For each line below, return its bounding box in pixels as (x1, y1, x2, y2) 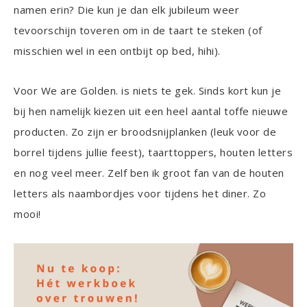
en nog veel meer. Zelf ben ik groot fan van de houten (14, 166, 284, 180)
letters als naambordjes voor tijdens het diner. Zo (14, 186, 266, 200)
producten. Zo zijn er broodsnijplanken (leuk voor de (14, 125, 276, 138)
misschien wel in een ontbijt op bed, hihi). (14, 44, 221, 58)
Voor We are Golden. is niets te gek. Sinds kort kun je (14, 84, 281, 97)
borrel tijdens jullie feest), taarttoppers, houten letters (14, 145, 293, 159)
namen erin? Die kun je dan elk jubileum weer (14, 3, 239, 16)
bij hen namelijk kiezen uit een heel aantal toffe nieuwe (14, 104, 288, 118)
